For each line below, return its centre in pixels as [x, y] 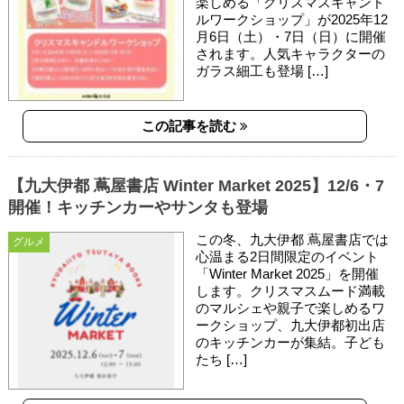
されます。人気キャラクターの [291, 53]
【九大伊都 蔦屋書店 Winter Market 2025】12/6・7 [196, 185]
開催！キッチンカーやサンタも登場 [138, 207]
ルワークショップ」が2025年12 [292, 19]
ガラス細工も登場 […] [262, 70]
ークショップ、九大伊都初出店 [291, 325]
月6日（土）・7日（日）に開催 [291, 36]
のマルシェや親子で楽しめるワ [291, 308]
